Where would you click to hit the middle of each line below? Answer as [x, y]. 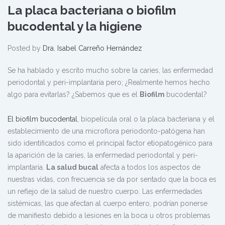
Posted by [25, 48]
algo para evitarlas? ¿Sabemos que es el [74, 95]
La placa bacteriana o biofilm [92, 11]
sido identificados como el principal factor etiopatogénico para [110, 143]
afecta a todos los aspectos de [149, 167]
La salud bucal [72, 167]
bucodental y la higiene [75, 27]
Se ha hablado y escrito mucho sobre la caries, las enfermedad [110, 71]
